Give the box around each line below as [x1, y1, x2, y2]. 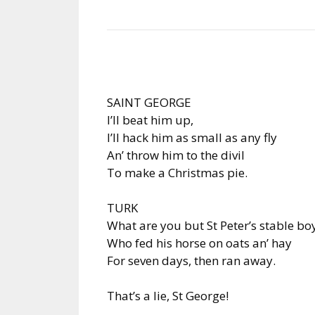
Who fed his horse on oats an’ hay [107, 234, 292, 251]
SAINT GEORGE [107, 94, 191, 110]
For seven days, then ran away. [107, 252, 276, 269]
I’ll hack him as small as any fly [107, 129, 277, 146]
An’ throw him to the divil [107, 146, 245, 163]
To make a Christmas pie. [107, 164, 247, 181]
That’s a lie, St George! [107, 287, 229, 304]
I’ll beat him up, [107, 111, 193, 128]
